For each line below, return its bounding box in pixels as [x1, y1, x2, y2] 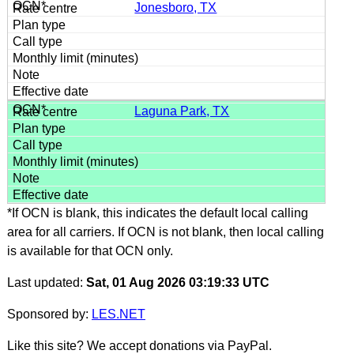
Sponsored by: [6, 307, 92, 321]
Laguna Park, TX [134, 104, 230, 118]
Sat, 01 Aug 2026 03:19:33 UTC [85, 275, 269, 289]
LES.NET [91, 307, 145, 321]
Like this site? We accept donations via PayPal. [6, 338, 272, 352]
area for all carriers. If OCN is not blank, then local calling [6, 224, 324, 239]
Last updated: [6, 275, 86, 289]
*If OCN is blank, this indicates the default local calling [6, 205, 308, 220]
